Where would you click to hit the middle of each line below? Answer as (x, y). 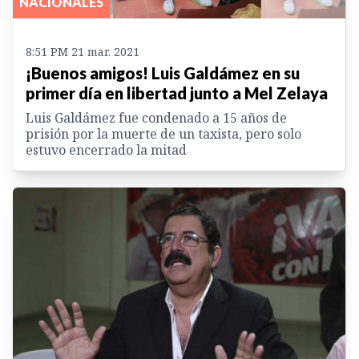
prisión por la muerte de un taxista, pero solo (163, 133)
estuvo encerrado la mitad (106, 149)
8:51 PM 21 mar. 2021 (83, 51)
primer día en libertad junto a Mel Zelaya (177, 93)
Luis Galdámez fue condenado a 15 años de (156, 117)
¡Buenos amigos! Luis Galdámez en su (163, 73)
